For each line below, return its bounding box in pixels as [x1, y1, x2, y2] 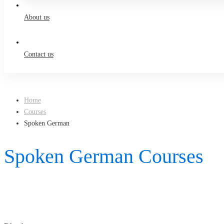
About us [24, 13, 49, 21]
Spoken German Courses [4, 144, 203, 167]
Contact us [24, 50, 53, 58]
